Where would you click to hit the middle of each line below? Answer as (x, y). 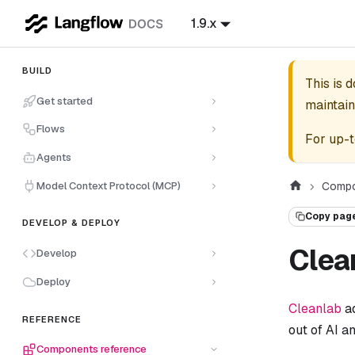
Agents (54, 157)
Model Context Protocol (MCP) (109, 185)
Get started (65, 101)
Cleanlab (315, 308)
